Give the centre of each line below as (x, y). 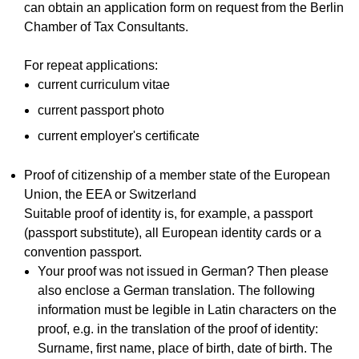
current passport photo (101, 110)
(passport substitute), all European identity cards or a (172, 232)
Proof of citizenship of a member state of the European (177, 175)
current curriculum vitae (104, 84)
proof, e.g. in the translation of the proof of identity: (178, 329)
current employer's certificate (119, 135)
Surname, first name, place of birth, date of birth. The (186, 348)
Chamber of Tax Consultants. (106, 26)
